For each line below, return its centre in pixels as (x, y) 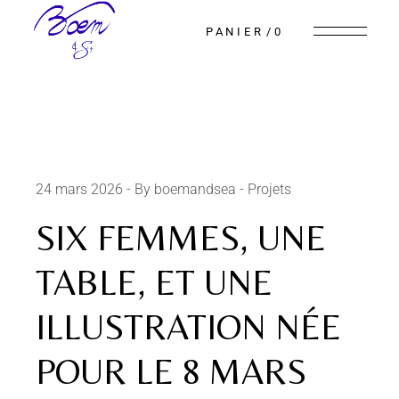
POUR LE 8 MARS (171, 371)
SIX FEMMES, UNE (181, 238)
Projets (270, 189)
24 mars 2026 (80, 189)
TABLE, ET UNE (155, 282)
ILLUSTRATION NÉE (189, 327)
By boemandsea (186, 189)
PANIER (235, 31)
